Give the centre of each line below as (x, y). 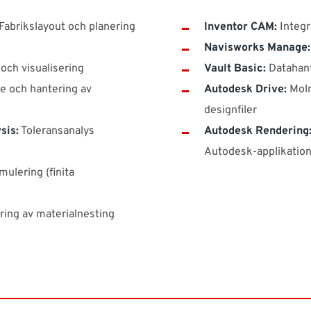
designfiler (230, 111)
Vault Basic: (235, 69)
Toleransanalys (57, 132)
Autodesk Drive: (245, 90)
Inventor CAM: (241, 27)
